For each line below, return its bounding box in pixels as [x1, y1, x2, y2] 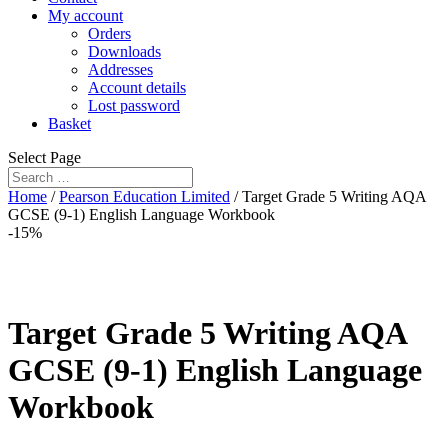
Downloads [88, 43, 161, 60]
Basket [48, 115, 91, 132]
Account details [88, 79, 186, 96]
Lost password [88, 97, 180, 114]
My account [48, 7, 123, 24]
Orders [88, 25, 131, 42]
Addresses [88, 61, 153, 78]
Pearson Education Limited [59, 188, 230, 205]
